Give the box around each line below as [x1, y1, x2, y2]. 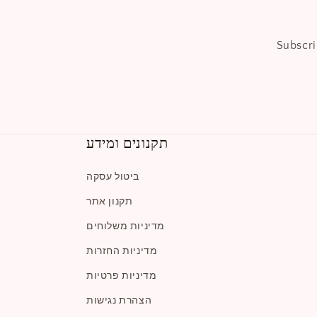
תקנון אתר [86, 196, 133, 208]
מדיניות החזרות [86, 246, 158, 258]
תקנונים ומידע [86, 131, 168, 156]
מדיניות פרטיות [86, 270, 157, 282]
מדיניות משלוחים [86, 221, 165, 233]
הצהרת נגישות [86, 295, 152, 307]
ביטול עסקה [86, 171, 139, 183]
